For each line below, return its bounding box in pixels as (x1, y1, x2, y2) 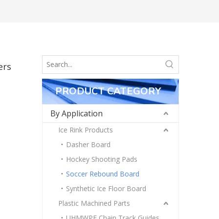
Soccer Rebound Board (66, 169, 139, 178)
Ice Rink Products (58, 125, 113, 134)
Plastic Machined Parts (58, 198, 130, 208)
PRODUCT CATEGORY (55, 85, 161, 98)
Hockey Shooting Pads (66, 154, 137, 164)
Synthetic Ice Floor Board (66, 184, 146, 193)
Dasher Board (66, 140, 110, 149)
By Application (50, 108, 103, 119)
